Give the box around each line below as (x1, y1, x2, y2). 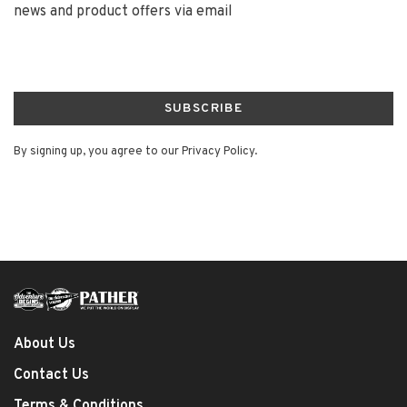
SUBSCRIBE (164, 101, 243, 117)
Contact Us (14, 365, 89, 384)
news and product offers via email (14, 3, 233, 22)
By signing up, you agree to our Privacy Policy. (14, 144, 257, 160)
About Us (14, 334, 75, 353)
